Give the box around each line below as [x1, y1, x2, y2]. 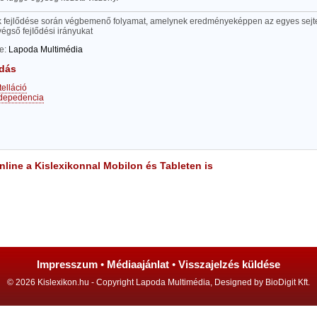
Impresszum [37, 258, 98, 270]
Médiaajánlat [107, 258, 169, 270]
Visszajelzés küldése [178, 258, 280, 270]
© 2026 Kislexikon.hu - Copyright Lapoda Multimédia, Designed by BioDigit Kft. [7, 277, 310, 287]
